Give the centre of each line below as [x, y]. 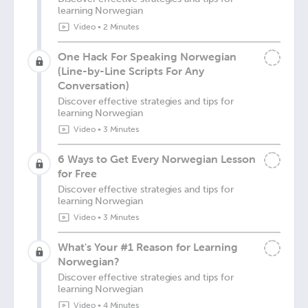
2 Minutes [121, 27]
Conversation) [93, 85]
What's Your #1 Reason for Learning [148, 247]
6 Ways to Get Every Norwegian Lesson [157, 159]
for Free [77, 173]
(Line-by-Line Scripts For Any [131, 71]
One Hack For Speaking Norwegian [147, 56]
